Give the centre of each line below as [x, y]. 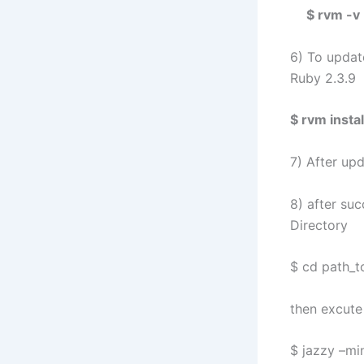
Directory [319, 225]
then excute [326, 308]
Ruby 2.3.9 [323, 78]
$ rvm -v [325, 15]
